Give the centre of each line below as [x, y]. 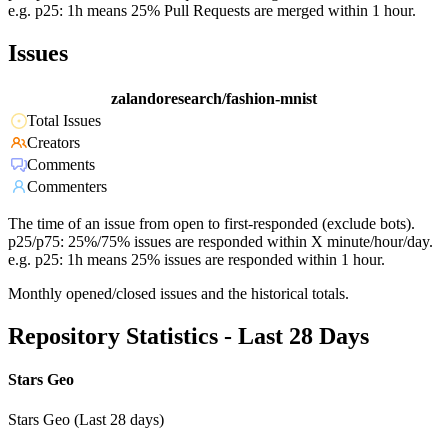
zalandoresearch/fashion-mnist [214, 99]
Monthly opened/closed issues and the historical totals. [178, 294]
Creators [53, 143]
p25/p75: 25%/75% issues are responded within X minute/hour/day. [220, 242]
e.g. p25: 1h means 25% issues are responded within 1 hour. [196, 260]
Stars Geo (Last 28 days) [86, 419]
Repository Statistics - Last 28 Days [188, 336]
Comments [61, 165]
